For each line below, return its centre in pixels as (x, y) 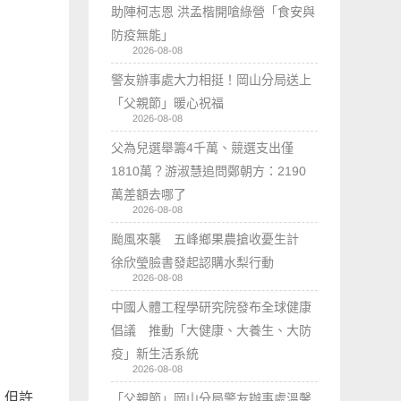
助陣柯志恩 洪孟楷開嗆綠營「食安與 (213, 11)
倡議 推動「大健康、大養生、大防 (212, 330)
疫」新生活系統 (155, 353)
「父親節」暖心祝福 (168, 102)
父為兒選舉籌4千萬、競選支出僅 (203, 147)
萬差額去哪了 (149, 194)
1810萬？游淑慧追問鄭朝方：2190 (209, 171)
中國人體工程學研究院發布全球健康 (212, 307)
